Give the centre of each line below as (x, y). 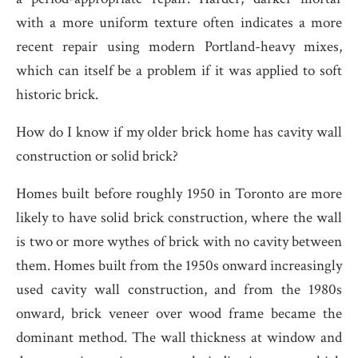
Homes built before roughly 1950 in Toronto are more (179, 194)
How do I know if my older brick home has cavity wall (179, 132)
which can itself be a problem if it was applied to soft (179, 71)
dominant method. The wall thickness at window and (179, 338)
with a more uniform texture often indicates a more (179, 23)
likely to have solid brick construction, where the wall (179, 218)
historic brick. (57, 95)
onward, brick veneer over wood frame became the (179, 314)
